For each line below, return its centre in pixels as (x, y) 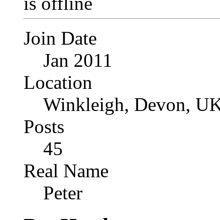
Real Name (66, 171)
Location (58, 82)
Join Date (60, 38)
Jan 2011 (78, 60)
